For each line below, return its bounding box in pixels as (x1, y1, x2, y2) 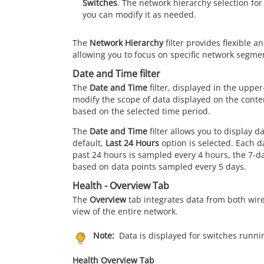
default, (72, 137, 105, 148)
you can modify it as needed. (82, 8, 196, 20)
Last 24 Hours (105, 137, 159, 148)
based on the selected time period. (72, 105, 210, 117)
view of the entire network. (72, 205, 178, 217)
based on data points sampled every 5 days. (72, 160, 246, 172)
